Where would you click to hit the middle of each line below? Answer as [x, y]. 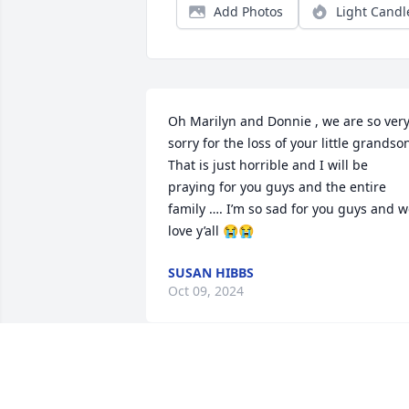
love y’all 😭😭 [211, 231]
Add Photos [248, 12]
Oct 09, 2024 [206, 291]
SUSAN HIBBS [211, 273]
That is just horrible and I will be [268, 165]
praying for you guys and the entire [277, 187]
